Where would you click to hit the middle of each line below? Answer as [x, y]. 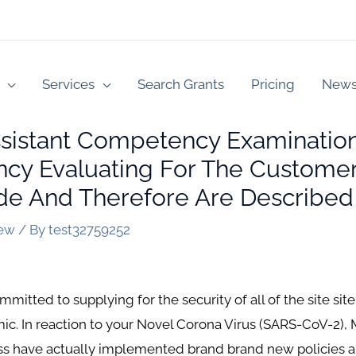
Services [68, 84]
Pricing [273, 84]
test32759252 [90, 229]
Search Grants [181, 84]
